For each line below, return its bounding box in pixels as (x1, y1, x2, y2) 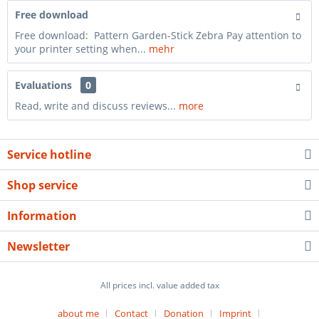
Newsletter (7, 239, 70, 254)
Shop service (7, 177, 78, 193)
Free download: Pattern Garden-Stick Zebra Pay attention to (15, 28, 301, 42)
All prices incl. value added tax (100, 279, 219, 292)
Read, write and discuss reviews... (15, 99, 176, 113)
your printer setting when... (15, 42, 149, 56)
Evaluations (15, 78, 72, 92)
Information (7, 208, 77, 224)
